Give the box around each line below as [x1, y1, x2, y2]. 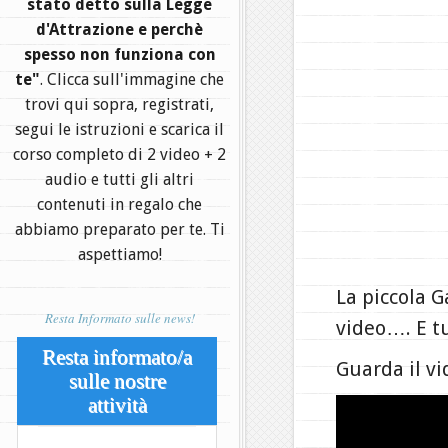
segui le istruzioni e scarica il [15, 120, 224, 139]
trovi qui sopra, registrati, [25, 95, 214, 114]
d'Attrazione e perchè [36, 20, 203, 39]
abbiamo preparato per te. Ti [14, 220, 225, 239]
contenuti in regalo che [37, 195, 202, 214]
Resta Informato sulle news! [44, 309, 195, 327]
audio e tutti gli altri [45, 170, 194, 189]
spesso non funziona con [23, 45, 216, 64]
